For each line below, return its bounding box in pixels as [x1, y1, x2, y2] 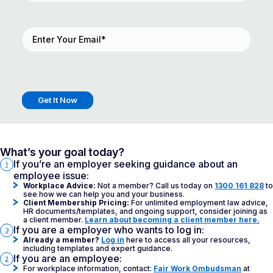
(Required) [46, 24, 91, 35]
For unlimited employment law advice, [129, 197, 268, 207]
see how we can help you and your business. [23, 189, 185, 199]
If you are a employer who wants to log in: [13, 223, 204, 236]
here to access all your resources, [124, 235, 250, 244]
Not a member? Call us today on [96, 180, 214, 190]
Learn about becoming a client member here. [85, 214, 260, 224]
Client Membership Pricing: [23, 197, 129, 207]
